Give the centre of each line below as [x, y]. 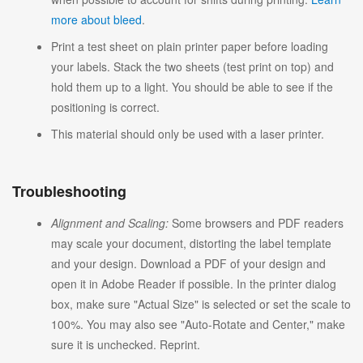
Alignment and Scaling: [110, 222]
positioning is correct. [105, 107]
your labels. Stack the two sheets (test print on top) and [192, 66]
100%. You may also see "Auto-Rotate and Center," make [198, 324]
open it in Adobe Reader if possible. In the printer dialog [194, 283]
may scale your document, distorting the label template [191, 243]
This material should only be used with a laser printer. [188, 133]
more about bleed [96, 19]
